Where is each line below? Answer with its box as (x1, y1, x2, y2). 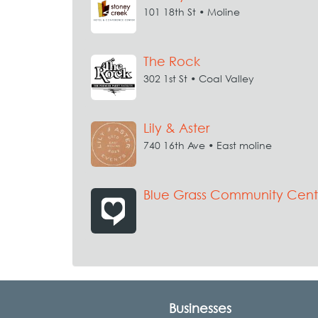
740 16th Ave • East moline (143, 139, 272, 151)
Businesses (169, 301, 231, 316)
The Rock (143, 54, 200, 69)
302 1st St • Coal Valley (143, 72, 254, 84)
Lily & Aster (143, 121, 209, 136)
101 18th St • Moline (143, 6, 240, 18)
